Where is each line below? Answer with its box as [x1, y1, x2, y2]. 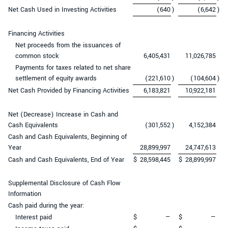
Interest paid [15, 212, 52, 222]
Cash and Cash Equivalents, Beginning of [8, 132, 127, 141]
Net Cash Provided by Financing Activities [8, 85, 129, 95]
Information [8, 189, 41, 198]
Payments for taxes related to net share [15, 63, 131, 72]
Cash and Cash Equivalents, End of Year [8, 155, 124, 164]
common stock [15, 51, 59, 61]
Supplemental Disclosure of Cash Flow [8, 178, 121, 188]
